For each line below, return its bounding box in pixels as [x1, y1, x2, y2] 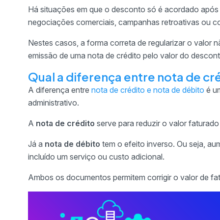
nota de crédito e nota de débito [91, 85, 204, 95]
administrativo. [28, 98, 79, 108]
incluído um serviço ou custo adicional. [28, 152, 165, 162]
